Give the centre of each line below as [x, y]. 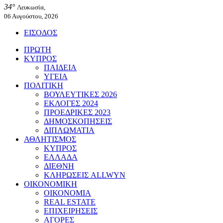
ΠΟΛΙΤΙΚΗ [44, 85]
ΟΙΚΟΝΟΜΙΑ [67, 193]
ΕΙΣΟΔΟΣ [41, 33]
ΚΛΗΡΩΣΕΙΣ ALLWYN [85, 175]
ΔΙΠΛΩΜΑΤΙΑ [69, 130]
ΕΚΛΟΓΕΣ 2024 [71, 103]
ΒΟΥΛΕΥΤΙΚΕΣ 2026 [80, 94]
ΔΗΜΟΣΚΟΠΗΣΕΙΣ [78, 121]
